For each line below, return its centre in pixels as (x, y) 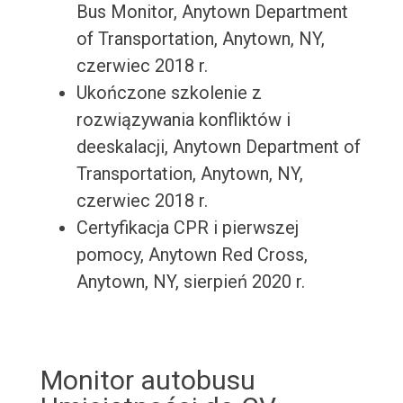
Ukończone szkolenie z (169, 93)
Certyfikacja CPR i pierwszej (187, 228)
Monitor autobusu (148, 381)
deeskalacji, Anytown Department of (218, 147)
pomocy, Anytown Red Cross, (192, 255)
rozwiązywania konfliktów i (183, 120)
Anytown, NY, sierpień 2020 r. (190, 282)
